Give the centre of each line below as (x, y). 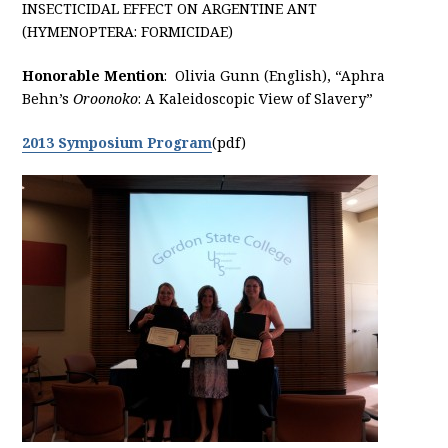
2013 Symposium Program (117, 142)
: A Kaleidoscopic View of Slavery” (256, 98)
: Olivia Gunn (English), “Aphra (275, 75)
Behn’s (48, 98)
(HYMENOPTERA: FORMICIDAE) (128, 31)
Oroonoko (106, 98)
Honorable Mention (93, 75)
